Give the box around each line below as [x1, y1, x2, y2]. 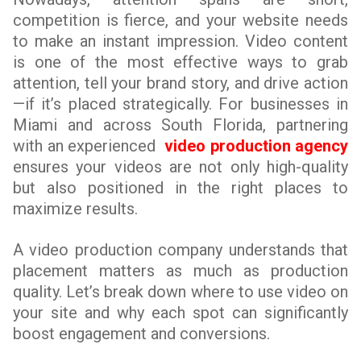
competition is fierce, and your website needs [13, 10, 348, 30]
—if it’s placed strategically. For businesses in [13, 94, 348, 114]
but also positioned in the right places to [13, 178, 348, 197]
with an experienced [13, 136, 160, 156]
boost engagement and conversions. [13, 324, 270, 343]
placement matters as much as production [13, 261, 348, 280]
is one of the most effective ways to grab [13, 52, 348, 72]
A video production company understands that [13, 240, 348, 259]
